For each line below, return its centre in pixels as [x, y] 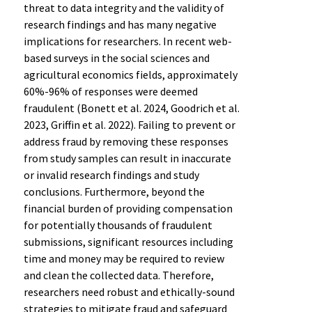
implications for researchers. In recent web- [127, 41]
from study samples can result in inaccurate [127, 158]
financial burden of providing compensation [128, 208]
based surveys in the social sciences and [116, 57]
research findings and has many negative [120, 24]
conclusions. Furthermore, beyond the [114, 191]
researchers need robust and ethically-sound [129, 291]
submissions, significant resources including [128, 241]
